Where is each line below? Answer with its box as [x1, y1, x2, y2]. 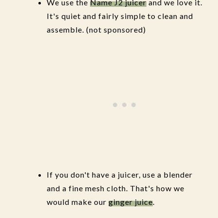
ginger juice [109, 197, 153, 206]
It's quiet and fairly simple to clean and [47, 11, 193, 20]
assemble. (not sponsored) [47, 25, 146, 34]
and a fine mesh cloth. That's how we [47, 183, 184, 193]
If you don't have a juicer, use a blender [47, 170, 193, 179]
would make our [47, 197, 109, 206]
